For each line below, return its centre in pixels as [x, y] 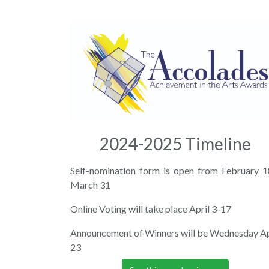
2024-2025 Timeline [175, 143]
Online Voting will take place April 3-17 [151, 208]
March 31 [90, 184]
